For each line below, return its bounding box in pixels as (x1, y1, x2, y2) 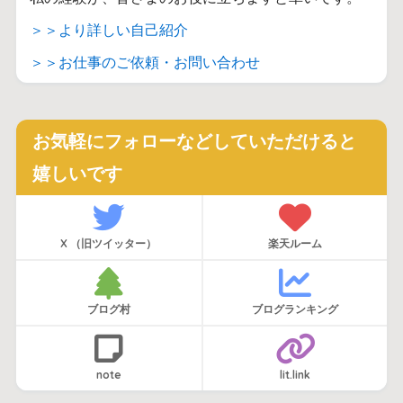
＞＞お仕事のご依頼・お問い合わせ (29, 55, 260, 71)
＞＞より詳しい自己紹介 (29, 22, 188, 39)
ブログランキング (252, 302, 339, 317)
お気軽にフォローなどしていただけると (31, 131, 356, 152)
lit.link (280, 368, 311, 382)
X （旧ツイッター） (60, 237, 157, 251)
